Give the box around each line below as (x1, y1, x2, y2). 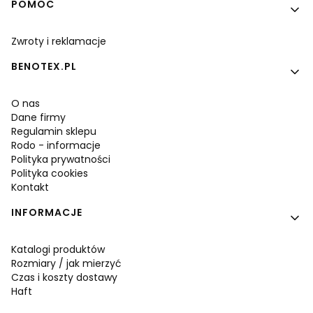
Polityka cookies (11, 166, 88, 180)
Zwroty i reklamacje (11, 34, 106, 48)
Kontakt (11, 180, 49, 194)
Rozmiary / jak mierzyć (11, 256, 122, 270)
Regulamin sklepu (11, 124, 96, 138)
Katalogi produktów (11, 242, 105, 256)
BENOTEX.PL (11, 59, 77, 73)
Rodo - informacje (11, 138, 101, 152)
